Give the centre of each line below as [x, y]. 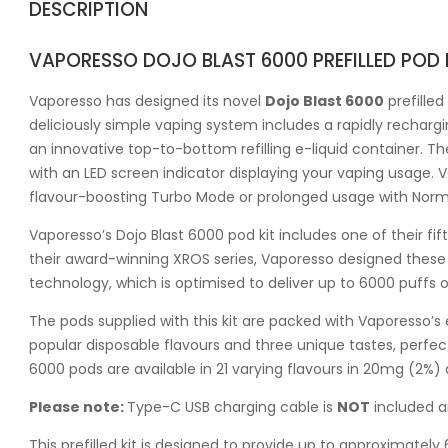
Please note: [78, 406]
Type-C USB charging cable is [232, 406]
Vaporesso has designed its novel [147, 100]
